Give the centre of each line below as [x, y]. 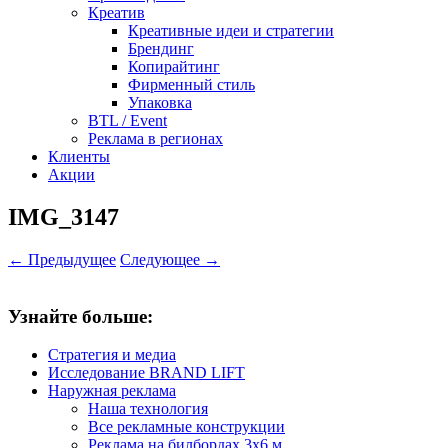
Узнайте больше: [80, 316]
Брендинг [161, 48]
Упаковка [160, 102]
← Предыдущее [62, 259]
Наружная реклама [112, 391]
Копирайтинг [174, 66]
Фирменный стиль [191, 84]
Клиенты [79, 156]
